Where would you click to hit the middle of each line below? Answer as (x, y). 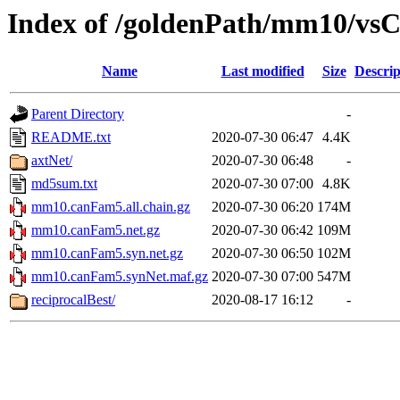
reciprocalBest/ (73, 300)
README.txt (71, 137)
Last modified (262, 71)
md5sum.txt (64, 184)
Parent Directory (78, 114)
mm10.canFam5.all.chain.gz (111, 207)
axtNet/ (52, 161)
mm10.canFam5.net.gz (96, 230)
